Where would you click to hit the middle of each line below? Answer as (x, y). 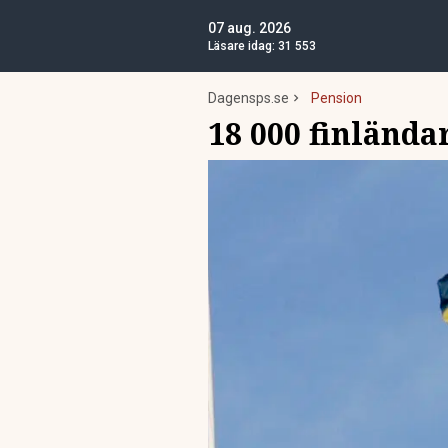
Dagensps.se (248, 98)
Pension (336, 98)
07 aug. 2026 (249, 28)
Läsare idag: (243, 46)
